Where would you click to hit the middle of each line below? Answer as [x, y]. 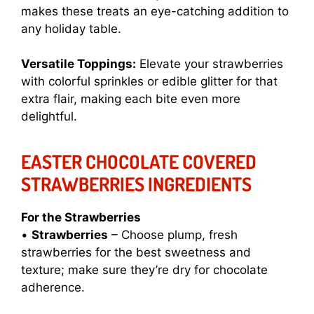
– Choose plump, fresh [173, 235]
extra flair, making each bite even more [131, 99]
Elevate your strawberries [210, 64]
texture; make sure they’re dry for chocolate [144, 270]
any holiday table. [71, 28]
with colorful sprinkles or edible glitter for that [149, 82]
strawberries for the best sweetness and [136, 253]
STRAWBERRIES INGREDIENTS [136, 184]
